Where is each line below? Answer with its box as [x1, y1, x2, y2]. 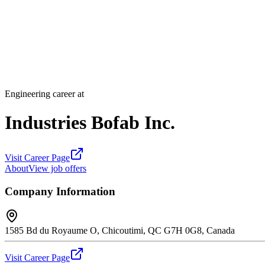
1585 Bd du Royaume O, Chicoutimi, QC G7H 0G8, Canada [5, 225, 235, 236]
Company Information [5, 185, 115, 198]
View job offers [28, 163, 86, 173]
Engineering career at [5, 89, 84, 99]
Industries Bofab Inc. [5, 112, 175, 134]
